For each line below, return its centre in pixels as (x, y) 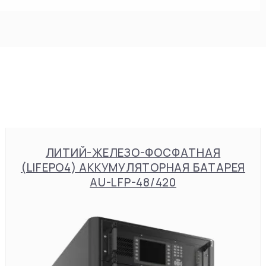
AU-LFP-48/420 (133, 182)
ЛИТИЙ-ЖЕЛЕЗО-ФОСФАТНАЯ (133, 153)
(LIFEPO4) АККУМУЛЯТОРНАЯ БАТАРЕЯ (133, 167)
